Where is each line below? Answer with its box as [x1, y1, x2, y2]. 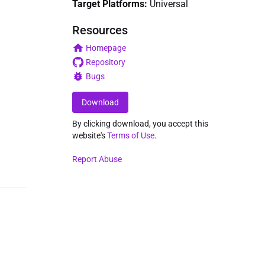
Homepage [86, 43, 126, 53]
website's [72, 131, 107, 140]
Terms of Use [107, 131, 154, 140]
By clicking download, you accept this [72, 119, 208, 128]
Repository [86, 57, 125, 67]
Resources [72, 23, 128, 37]
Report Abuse [72, 154, 122, 164]
